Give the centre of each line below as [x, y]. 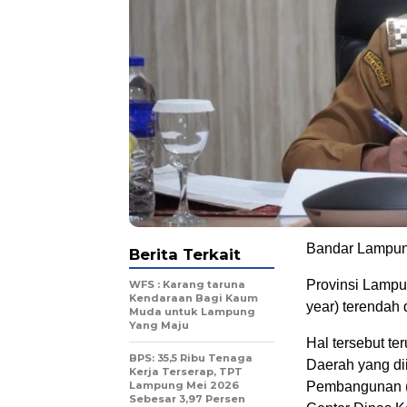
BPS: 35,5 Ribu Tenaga [191, 357]
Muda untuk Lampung [192, 311]
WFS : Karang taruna [187, 284]
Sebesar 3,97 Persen [187, 398]
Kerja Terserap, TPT [186, 371]
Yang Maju [159, 325]
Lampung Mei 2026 [184, 385]
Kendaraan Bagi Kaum [194, 298]
